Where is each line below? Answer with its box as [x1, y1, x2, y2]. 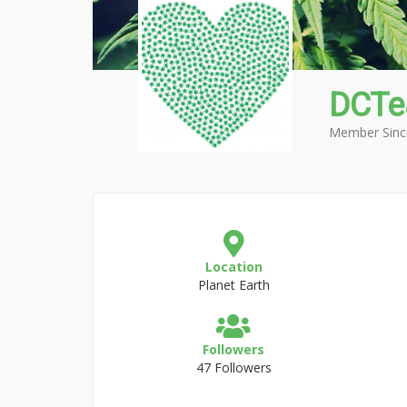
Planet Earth [197, 276, 270, 293]
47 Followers [195, 359, 272, 376]
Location [204, 258, 263, 275]
